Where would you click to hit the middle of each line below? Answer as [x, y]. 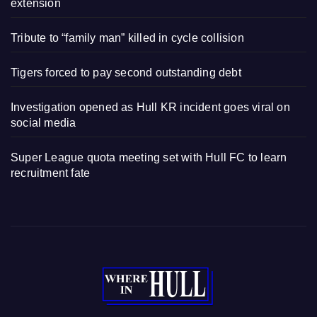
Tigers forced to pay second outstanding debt [126, 73]
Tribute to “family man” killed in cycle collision [127, 38]
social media [44, 123]
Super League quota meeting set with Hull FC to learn [149, 158]
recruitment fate [51, 173]
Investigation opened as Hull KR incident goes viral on [150, 108]
